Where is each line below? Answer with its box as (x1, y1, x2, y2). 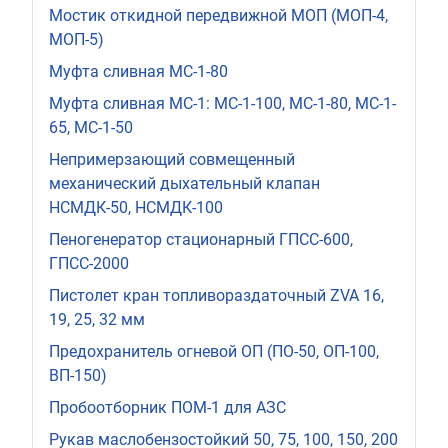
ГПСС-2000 (49, 253, 129, 273)
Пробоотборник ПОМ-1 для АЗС (49, 397, 286, 417)
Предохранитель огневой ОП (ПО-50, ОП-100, (49, 341, 379, 361)
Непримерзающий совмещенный (49, 149, 295, 169)
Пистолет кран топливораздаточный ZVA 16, (49, 285, 384, 305)
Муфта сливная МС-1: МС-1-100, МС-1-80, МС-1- (49, 93, 396, 113)
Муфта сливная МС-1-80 (49, 61, 228, 81)
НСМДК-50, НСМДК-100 (49, 197, 223, 217)
